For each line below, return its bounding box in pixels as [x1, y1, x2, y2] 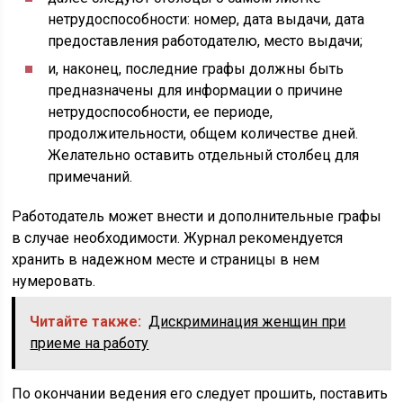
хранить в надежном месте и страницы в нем [12, 251, 320, 268]
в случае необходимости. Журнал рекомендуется [12, 229, 344, 246]
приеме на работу [30, 335, 149, 352]
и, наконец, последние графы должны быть [48, 60, 345, 77]
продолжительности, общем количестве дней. [48, 125, 359, 142]
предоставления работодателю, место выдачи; [48, 32, 363, 49]
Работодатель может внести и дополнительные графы [12, 208, 382, 225]
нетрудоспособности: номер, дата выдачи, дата [48, 11, 365, 28]
